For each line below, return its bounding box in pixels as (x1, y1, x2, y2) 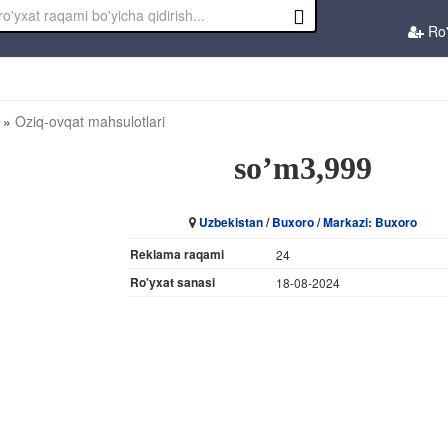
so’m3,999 (233, 150, 372, 187)
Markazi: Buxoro (322, 213, 417, 232)
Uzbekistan (198, 213, 263, 232)
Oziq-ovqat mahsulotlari (15, 111, 165, 132)
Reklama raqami (130, 245, 225, 264)
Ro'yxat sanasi (130, 273, 216, 292)
